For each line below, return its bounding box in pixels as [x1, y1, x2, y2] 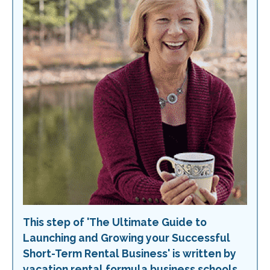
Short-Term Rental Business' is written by [23, 247, 236, 260]
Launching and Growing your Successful [23, 231, 230, 244]
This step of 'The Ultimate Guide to [23, 216, 207, 228]
